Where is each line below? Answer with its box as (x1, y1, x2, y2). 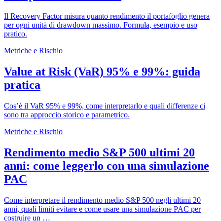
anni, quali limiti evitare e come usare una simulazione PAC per (4, 204, 201, 213)
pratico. (4, 30, 27, 38)
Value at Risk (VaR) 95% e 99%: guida (4, 65, 200, 78)
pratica (4, 78, 40, 92)
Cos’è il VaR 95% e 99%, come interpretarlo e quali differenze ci (4, 102, 205, 110)
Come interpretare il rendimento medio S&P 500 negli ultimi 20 (4, 195, 201, 204)
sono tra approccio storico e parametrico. (4, 110, 130, 119)
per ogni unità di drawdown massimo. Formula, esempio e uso (4, 21, 197, 30)
